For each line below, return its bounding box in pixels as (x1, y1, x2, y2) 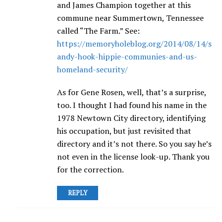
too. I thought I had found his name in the (57, 100, 207, 111)
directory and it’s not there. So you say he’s (57, 138, 212, 150)
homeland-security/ (57, 64, 128, 75)
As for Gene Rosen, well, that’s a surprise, (57, 87, 206, 98)
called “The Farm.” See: (57, 25, 140, 37)
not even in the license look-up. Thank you (57, 151, 210, 163)
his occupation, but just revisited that (57, 125, 191, 137)
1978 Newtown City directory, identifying (57, 112, 206, 124)
